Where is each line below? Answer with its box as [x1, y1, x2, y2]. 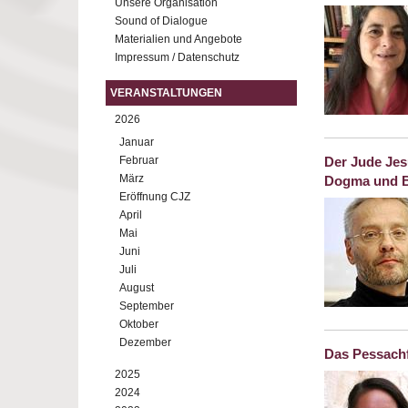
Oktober [119, 318, 158, 331]
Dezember [119, 336, 171, 349]
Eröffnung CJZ [119, 190, 190, 203]
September [119, 300, 174, 312]
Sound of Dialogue [115, 15, 208, 27]
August [119, 281, 154, 294]
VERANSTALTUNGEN [110, 87, 222, 99]
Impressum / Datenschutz [115, 51, 240, 64]
